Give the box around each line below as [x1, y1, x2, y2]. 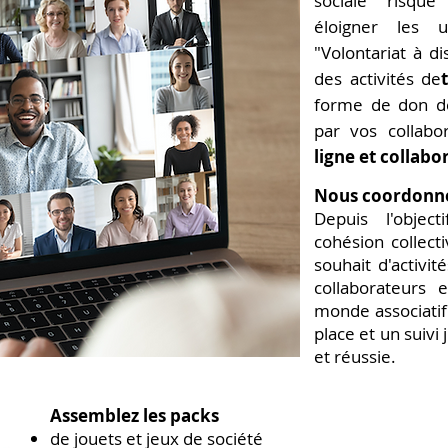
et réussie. [314, 345, 396, 368]
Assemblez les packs [50, 404, 219, 427]
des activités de [314, 67, 441, 90]
